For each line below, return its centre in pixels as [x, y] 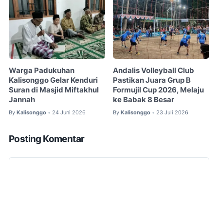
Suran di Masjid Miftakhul [54, 90]
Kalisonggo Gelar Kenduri [53, 80]
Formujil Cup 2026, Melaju [159, 90]
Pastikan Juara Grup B [152, 80]
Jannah [22, 100]
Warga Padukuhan [42, 70]
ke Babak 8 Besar [144, 100]
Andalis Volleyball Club [154, 70]
